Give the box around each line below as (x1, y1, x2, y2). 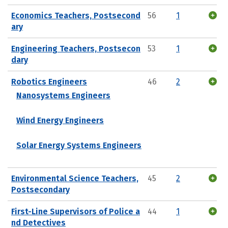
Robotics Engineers (11, 76, 87, 87)
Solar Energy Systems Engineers (16, 140, 141, 150)
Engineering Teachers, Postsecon (11, 43, 140, 53)
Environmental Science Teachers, (11, 173, 138, 183)
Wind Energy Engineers (16, 115, 104, 125)
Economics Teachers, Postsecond (11, 10, 140, 20)
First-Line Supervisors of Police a (11, 206, 140, 216)
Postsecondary (11, 184, 70, 194)
